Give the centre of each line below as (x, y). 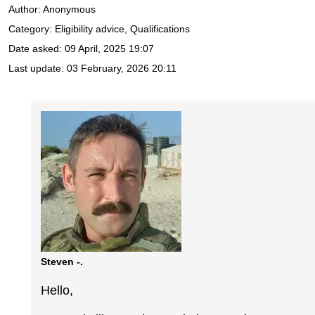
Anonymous (69, 9)
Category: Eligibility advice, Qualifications (99, 29)
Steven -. (62, 261)
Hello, (57, 291)
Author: (26, 9)
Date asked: (37, 49)
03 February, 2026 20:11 (122, 69)
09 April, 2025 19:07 (109, 49)
